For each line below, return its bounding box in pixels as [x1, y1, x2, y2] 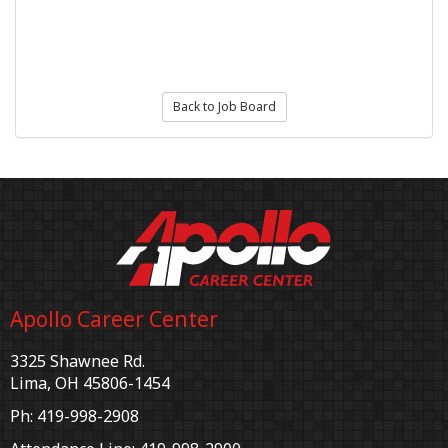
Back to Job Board [172, 98, 276, 116]
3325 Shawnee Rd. [10, 350, 145, 373]
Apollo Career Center [10, 305, 218, 334]
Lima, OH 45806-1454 [10, 372, 170, 395]
